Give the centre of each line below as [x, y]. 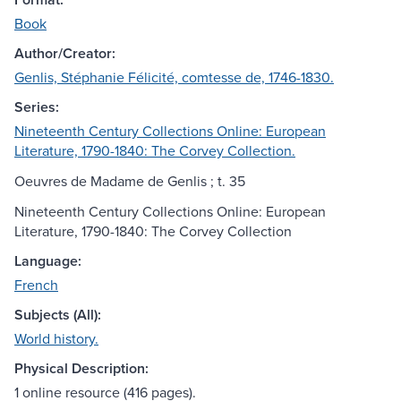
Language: [48, 261]
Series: [37, 107]
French [36, 285]
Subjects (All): [58, 315]
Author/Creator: [65, 54]
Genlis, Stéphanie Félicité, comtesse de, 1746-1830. [174, 77]
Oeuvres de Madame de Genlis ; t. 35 [130, 181]
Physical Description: [81, 369]
